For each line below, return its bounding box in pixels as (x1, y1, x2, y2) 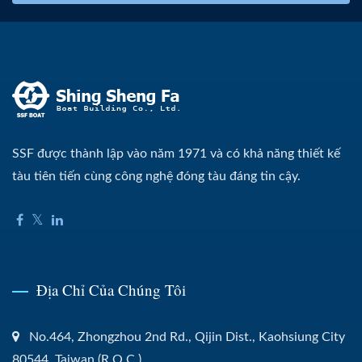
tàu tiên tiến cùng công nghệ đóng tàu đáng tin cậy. (12, 169, 301, 183)
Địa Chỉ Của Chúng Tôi (36, 279, 186, 300)
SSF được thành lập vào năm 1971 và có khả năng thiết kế (12, 146, 340, 160)
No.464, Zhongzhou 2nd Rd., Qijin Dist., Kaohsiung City (29, 330, 345, 343)
